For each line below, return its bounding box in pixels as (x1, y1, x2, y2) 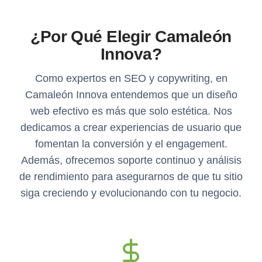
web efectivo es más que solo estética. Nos (30, 105, 232, 117)
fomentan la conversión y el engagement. (35, 137, 227, 150)
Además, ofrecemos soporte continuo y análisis (20, 154, 242, 166)
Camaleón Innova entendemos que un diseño (25, 88, 237, 101)
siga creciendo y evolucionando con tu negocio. (20, 187, 242, 199)
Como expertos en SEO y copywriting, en (35, 72, 227, 84)
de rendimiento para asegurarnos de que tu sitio (19, 170, 243, 182)
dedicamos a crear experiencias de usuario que (20, 121, 242, 133)
